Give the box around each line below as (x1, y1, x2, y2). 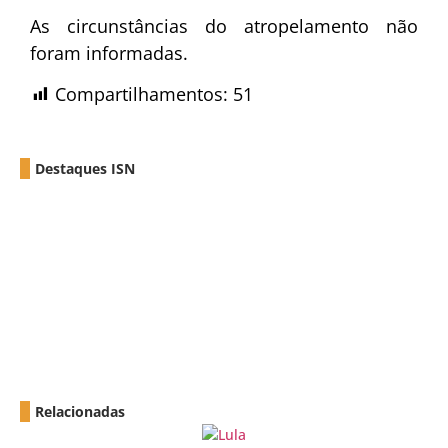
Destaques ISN (35, 159, 135, 179)
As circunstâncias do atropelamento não (30, 13, 418, 38)
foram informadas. (30, 40, 188, 65)
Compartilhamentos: (55, 82, 228, 107)
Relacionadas (35, 402, 125, 422)
